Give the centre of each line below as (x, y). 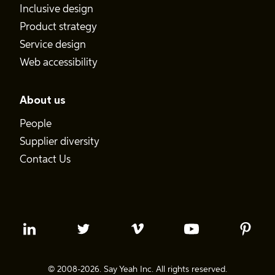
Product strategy (58, 27)
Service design (53, 45)
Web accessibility (59, 63)
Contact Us (45, 160)
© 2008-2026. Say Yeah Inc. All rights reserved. (137, 269)
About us (43, 101)
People (36, 124)
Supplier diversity (60, 142)
